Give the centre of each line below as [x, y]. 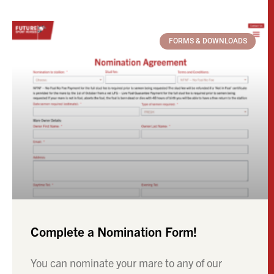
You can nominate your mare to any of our [126, 263]
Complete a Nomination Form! [114, 231]
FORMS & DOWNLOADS [208, 41]
